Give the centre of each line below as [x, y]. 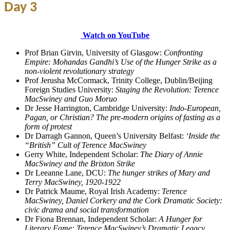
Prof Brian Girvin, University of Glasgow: [94, 52]
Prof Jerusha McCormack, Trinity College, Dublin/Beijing [119, 80]
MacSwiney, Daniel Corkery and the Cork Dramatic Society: [123, 200]
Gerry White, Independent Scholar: [82, 154]
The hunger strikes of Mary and [159, 172]
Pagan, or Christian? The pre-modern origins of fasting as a [122, 117]
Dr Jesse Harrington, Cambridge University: [97, 108]
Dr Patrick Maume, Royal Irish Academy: [93, 191]
